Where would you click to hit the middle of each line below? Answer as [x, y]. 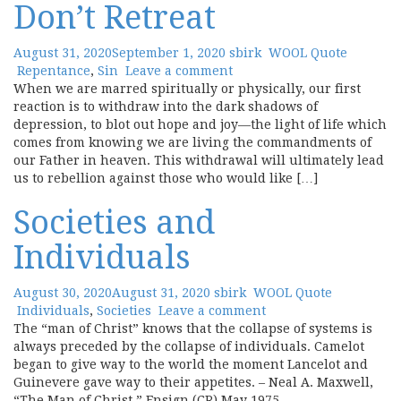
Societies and [114, 222]
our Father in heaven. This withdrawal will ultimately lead [199, 160]
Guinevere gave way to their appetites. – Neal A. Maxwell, [193, 382]
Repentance [54, 71]
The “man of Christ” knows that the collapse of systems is [193, 328]
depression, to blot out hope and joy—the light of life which [200, 124]
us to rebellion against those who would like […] [166, 178]
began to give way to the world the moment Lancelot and [191, 364]
